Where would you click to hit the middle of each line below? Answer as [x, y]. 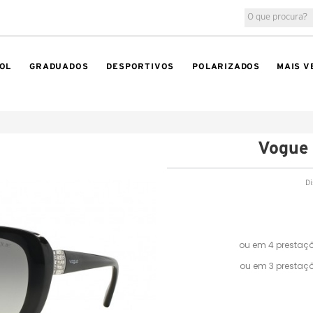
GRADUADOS [59, 66]
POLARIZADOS [226, 66]
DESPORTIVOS [140, 66]
